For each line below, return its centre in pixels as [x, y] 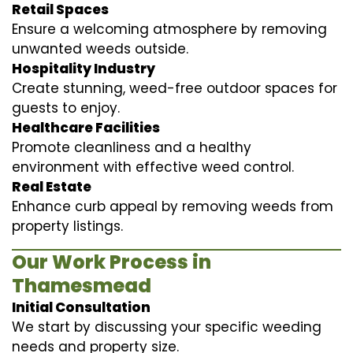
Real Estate [52, 186]
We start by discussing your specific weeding [167, 327]
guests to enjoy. [66, 108]
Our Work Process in [111, 262]
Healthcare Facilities [86, 127]
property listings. [67, 226]
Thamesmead [82, 285]
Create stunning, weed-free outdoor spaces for [175, 88]
